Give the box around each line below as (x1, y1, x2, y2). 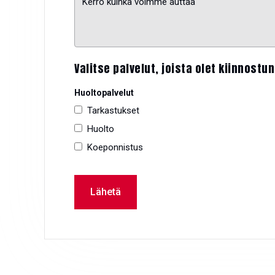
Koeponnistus (87, 142, 143, 153)
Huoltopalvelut (74, 88, 134, 98)
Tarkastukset (87, 105, 139, 117)
